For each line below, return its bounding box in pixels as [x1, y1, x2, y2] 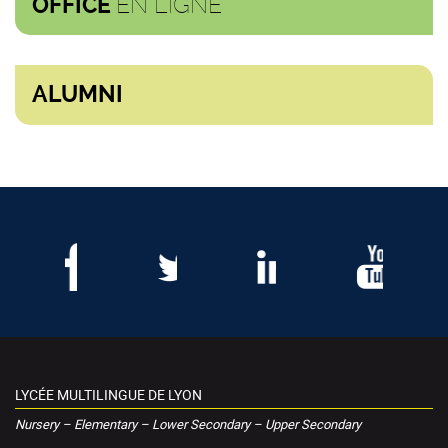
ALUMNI [32, 81, 123, 109]
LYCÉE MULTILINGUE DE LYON [15, 385, 202, 405]
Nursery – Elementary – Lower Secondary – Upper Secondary [15, 415, 361, 434]
